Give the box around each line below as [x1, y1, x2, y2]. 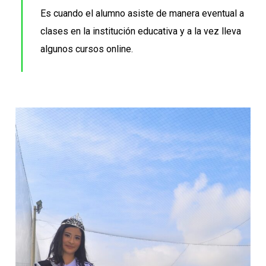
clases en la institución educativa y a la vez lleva [40, 25, 241, 37]
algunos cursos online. [40, 43, 133, 55]
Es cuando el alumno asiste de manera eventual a [40, 7, 244, 19]
